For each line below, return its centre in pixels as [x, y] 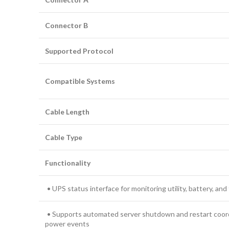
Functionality [68, 163]
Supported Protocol [79, 51]
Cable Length [67, 112]
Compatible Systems [80, 81]
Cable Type [64, 137]
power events [67, 224]
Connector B [66, 25]
